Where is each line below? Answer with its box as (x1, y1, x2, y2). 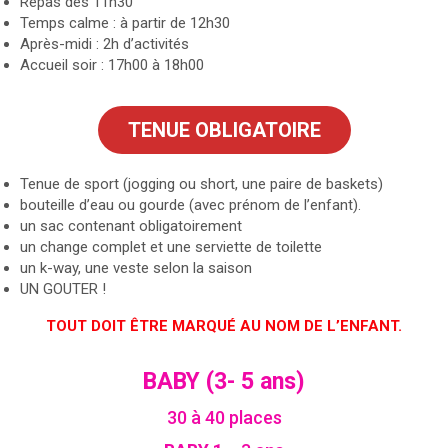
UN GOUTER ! (20, 279, 106, 298)
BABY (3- (143, 367, 235, 395)
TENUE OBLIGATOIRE (127, 117, 321, 142)
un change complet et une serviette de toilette (20, 237, 322, 256)
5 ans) (241, 367, 305, 395)
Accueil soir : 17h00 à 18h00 (20, 55, 204, 74)
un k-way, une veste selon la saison (20, 258, 252, 277)
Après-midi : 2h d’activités (20, 34, 189, 53)
